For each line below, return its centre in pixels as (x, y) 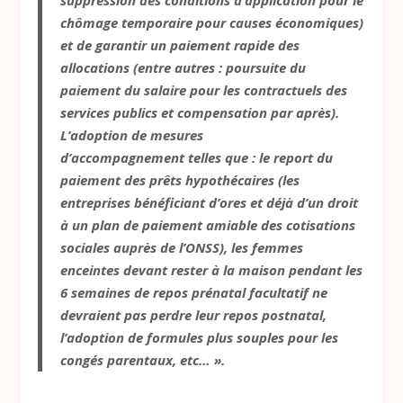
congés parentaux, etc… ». (143, 360)
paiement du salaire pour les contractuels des (204, 90)
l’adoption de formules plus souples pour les (200, 338)
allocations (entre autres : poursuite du (184, 68)
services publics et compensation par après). (200, 113)
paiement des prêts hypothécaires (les (180, 180)
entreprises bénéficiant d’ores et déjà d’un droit (210, 203)
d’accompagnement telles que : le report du (197, 158)
